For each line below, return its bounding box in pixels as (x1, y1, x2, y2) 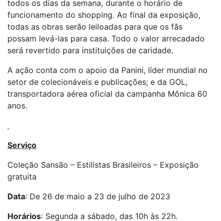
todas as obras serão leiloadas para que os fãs (7, 22, 183, 32)
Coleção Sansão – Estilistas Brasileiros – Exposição (7, 160, 199, 170)
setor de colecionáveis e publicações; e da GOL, (7, 77, 187, 87)
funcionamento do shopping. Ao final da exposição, (7, 10, 200, 20)
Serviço (7, 140, 37, 150)
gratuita (7, 172, 37, 182)
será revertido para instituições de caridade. (7, 45, 173, 55)
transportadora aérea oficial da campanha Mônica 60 (7, 89, 207, 99)
